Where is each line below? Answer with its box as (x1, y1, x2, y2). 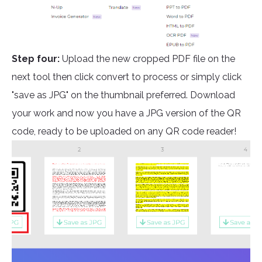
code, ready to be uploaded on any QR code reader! (12, 126, 236, 137)
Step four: (12, 53, 60, 65)
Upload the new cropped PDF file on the (60, 53, 235, 65)
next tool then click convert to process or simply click (12, 71, 242, 83)
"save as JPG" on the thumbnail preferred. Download (12, 89, 235, 101)
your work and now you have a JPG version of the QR (12, 108, 241, 119)
